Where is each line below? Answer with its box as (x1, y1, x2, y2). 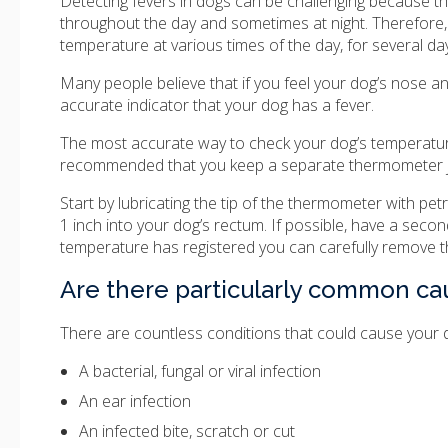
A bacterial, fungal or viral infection (79, 360, 322, 383)
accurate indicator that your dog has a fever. (60, 94, 374, 117)
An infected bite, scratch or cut (79, 420, 296, 443)
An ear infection (79, 390, 192, 413)
